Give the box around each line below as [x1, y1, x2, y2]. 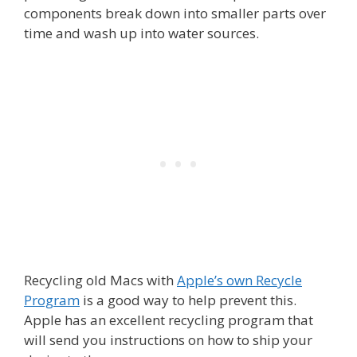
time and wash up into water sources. [24, 23, 259, 42]
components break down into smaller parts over [24, 3, 326, 22]
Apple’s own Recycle [177, 271, 302, 290]
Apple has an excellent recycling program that [24, 311, 313, 330]
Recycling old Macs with [24, 271, 177, 290]
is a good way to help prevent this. [80, 291, 296, 310]
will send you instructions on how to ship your [24, 331, 312, 350]
